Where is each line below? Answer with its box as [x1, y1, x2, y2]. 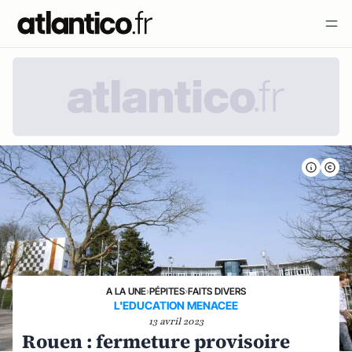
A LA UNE [106, 285, 146, 297]
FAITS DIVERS [188, 285, 246, 297]
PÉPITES [149, 285, 185, 297]
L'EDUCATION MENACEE [114, 299, 238, 312]
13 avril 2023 [148, 315, 203, 328]
